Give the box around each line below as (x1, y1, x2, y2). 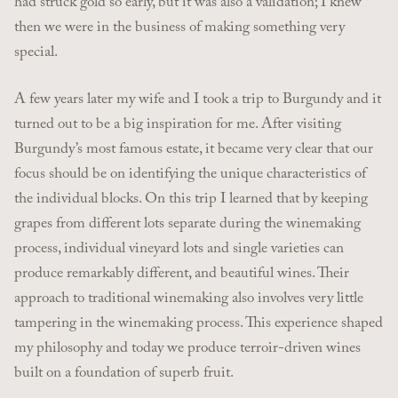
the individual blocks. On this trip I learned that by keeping (14, 187, 368, 214)
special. (14, 40, 58, 67)
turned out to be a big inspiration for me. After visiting (14, 113, 341, 139)
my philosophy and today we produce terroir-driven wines (14, 337, 361, 363)
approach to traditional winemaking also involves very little (14, 287, 363, 314)
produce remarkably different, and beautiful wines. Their (14, 262, 349, 289)
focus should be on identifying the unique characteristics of (14, 163, 366, 189)
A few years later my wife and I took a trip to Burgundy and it (14, 88, 381, 115)
